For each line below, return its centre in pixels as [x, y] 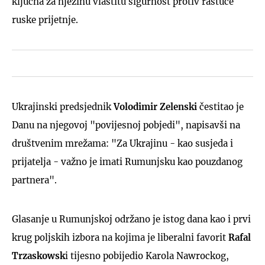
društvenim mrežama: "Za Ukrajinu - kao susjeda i [122, 143]
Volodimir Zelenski [155, 106]
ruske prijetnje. [45, 20]
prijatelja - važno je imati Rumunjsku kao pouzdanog [127, 161]
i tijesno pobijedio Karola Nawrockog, [147, 256]
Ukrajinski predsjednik [63, 106]
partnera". [34, 180]
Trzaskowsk [38, 256]
